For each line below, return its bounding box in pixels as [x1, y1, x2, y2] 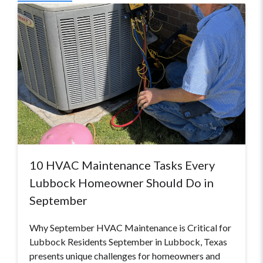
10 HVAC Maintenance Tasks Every [29, 158, 215, 173]
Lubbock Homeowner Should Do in [29, 176, 214, 190]
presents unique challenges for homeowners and [29, 250, 220, 262]
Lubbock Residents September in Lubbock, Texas [29, 236, 227, 248]
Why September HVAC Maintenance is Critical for [29, 222, 231, 234]
